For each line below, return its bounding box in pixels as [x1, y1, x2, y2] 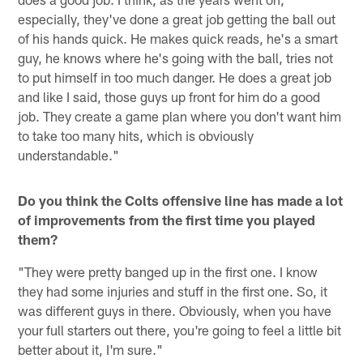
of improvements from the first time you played [18, 211, 316, 228]
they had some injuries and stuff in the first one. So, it [18, 282, 328, 299]
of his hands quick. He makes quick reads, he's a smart [18, 29, 339, 46]
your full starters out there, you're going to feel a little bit [18, 321, 342, 338]
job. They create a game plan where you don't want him [18, 107, 342, 124]
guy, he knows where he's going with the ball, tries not [18, 49, 334, 66]
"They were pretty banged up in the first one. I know [18, 263, 318, 280]
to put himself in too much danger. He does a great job [18, 68, 332, 85]
